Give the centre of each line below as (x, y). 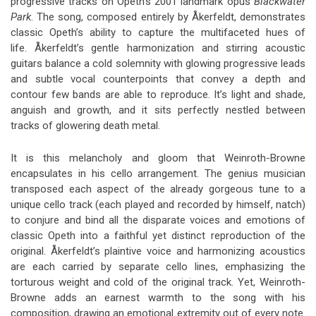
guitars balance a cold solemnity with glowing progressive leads (158, 63)
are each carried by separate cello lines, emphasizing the (158, 266)
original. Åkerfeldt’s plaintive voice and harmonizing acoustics (158, 251)
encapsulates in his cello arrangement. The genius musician (158, 173)
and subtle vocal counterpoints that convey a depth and (158, 79)
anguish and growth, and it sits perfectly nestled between (158, 110)
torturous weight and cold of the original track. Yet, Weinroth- (158, 282)
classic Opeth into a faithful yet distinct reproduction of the (158, 235)
